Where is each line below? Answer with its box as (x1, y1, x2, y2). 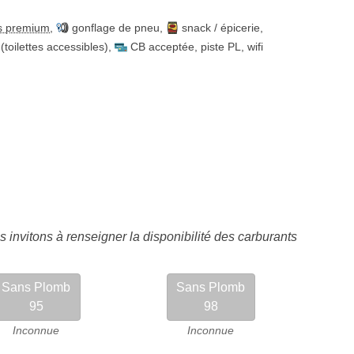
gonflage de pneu (72, 21, 160, 34)
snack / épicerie (182, 21, 260, 34)
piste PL (201, 40, 241, 53)
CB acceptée (130, 40, 194, 53)
